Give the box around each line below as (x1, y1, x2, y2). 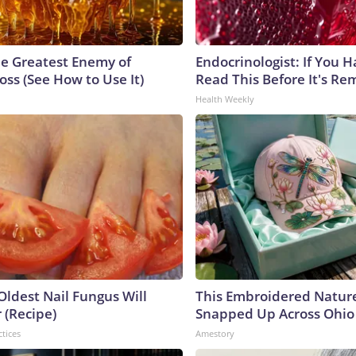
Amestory (195, 327, 234, 339)
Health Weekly (195, 92, 254, 105)
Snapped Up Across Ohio (195, 304, 354, 323)
